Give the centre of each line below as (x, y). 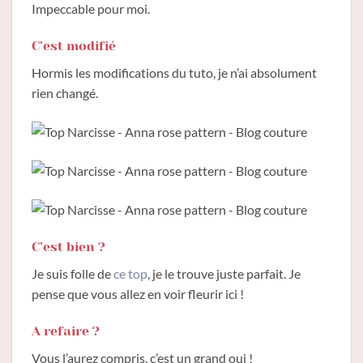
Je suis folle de (73, 274)
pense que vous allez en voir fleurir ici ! (138, 294)
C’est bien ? (68, 247)
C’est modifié (74, 45)
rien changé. (65, 92)
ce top (130, 274)
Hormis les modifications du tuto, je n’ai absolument (174, 72)
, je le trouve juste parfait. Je (224, 274)
